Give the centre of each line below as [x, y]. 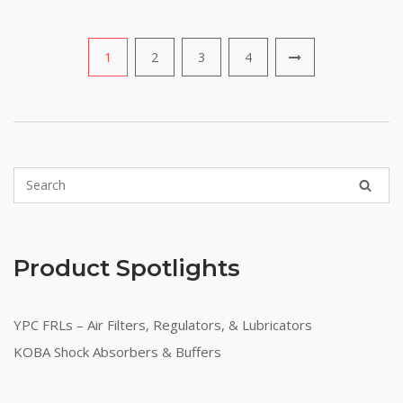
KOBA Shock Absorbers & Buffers [117, 352]
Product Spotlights [127, 268]
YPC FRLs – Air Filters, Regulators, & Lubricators [163, 325]
